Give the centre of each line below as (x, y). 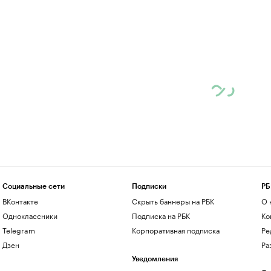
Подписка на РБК (161, 215)
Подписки (149, 186)
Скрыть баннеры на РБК (173, 201)
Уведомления (155, 259)
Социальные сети (33, 186)
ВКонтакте (20, 201)
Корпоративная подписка (175, 230)
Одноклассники (30, 215)
